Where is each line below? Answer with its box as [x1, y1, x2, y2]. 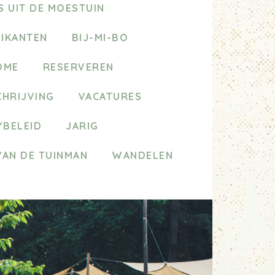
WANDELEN [112, 149, 173, 161]
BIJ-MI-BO [71, 31, 129, 44]
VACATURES [78, 90, 142, 103]
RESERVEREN [42, 60, 114, 73]
